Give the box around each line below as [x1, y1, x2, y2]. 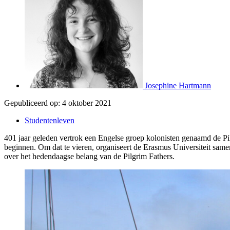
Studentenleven [25, 116, 74, 125]
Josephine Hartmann [145, 81, 211, 90]
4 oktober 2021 [62, 98, 111, 107]
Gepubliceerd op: [4, 98, 60, 107]
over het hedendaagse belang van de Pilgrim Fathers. [4, 151, 175, 161]
